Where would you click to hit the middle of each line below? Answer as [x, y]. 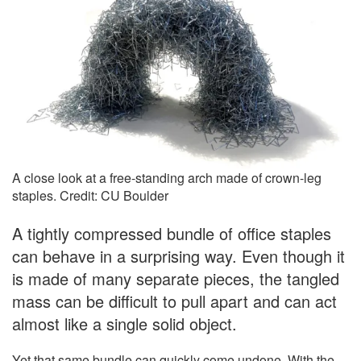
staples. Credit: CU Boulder [90, 196]
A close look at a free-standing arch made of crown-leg [167, 178]
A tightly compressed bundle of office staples [172, 234]
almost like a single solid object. [124, 324]
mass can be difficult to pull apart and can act [174, 301]
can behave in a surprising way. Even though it [178, 256]
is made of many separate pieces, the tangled [176, 279]
